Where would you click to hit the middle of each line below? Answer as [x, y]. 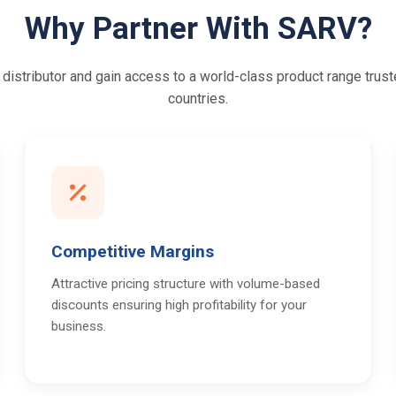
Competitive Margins [133, 251]
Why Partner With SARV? [198, 29]
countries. [198, 99]
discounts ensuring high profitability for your [179, 305]
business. [79, 326]
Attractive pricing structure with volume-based [186, 284]
